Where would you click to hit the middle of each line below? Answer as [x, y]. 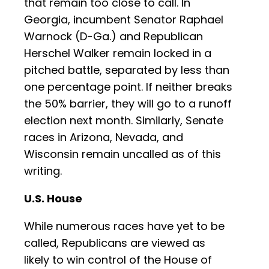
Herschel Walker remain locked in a [118, 53]
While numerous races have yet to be [124, 226]
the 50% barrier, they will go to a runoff [128, 104]
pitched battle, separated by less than [127, 70]
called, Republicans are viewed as [115, 243]
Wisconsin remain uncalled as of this [122, 154]
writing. [43, 171]
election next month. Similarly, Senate [124, 121]
